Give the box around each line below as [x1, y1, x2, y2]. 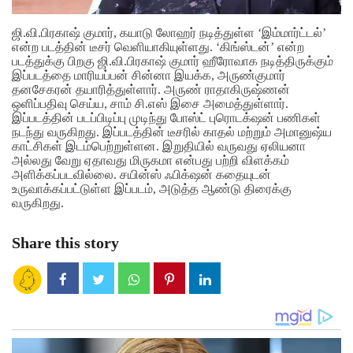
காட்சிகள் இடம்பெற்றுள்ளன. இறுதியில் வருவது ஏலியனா [12, 139, 306, 154]
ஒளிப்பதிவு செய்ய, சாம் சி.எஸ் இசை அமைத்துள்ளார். [12, 97, 288, 111]
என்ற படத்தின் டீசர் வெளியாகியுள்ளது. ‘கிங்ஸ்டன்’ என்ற [12, 40, 304, 54]
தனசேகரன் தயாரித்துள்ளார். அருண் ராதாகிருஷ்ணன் [12, 83, 290, 97]
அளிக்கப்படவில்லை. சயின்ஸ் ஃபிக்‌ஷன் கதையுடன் [12, 168, 271, 182]
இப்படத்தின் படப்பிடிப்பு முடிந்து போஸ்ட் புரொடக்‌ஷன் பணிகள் [12, 111, 321, 125]
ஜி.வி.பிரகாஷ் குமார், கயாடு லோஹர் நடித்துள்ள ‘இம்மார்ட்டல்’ [12, 26, 326, 40]
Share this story [12, 234, 119, 252]
